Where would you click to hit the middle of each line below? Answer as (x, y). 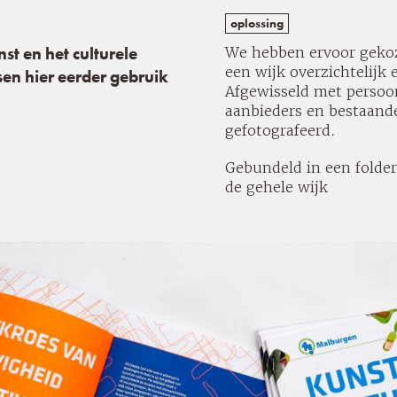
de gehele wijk (276, 187)
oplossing (257, 23)
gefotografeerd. (280, 131)
